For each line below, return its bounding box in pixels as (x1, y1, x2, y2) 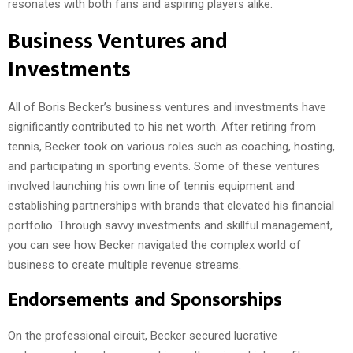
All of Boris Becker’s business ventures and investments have (8, 99, 326, 114)
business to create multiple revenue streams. (8, 257, 241, 272)
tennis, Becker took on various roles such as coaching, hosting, (8, 139, 335, 154)
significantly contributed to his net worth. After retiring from (8, 119, 316, 134)
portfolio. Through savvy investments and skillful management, (8, 217, 333, 232)
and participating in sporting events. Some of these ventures (8, 158, 320, 173)
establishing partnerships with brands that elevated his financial (8, 198, 334, 213)
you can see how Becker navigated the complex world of (8, 237, 301, 252)
